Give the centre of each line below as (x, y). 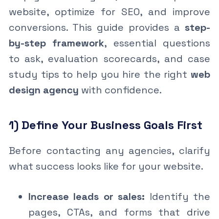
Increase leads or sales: (87, 196)
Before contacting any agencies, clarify (109, 150)
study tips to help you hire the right (100, 74)
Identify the (178, 196)
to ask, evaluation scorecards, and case (109, 58)
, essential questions (157, 43)
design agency (44, 90)
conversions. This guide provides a (97, 27)
